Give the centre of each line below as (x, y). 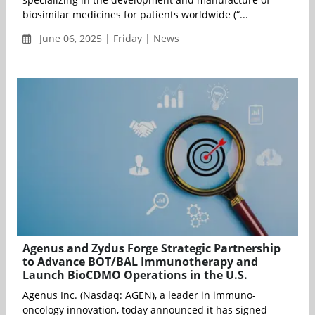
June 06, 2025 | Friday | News (108, 39)
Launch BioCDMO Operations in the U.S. (135, 275)
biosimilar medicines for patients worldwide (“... (135, 15)
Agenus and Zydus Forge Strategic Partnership (152, 249)
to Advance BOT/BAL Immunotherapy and (140, 262)
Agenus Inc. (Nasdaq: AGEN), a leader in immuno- (139, 295)
